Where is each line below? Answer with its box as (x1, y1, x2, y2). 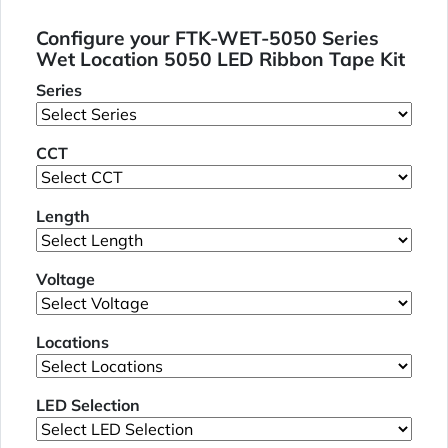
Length (36, 206, 90, 227)
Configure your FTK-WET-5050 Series (36, 26, 379, 51)
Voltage (36, 269, 95, 290)
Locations (36, 332, 109, 353)
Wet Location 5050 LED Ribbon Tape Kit (36, 47, 405, 72)
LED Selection (36, 395, 140, 416)
